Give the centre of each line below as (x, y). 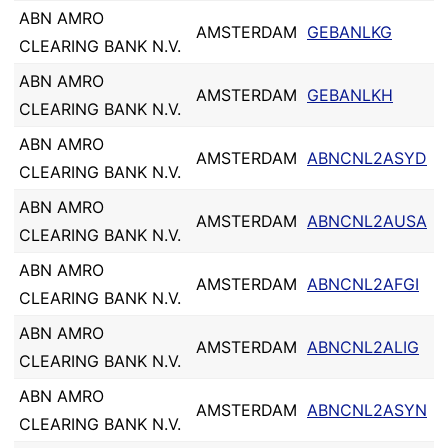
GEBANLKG (349, 32)
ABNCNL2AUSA (367, 221)
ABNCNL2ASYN (367, 410)
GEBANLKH (350, 95)
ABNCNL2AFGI (363, 284)
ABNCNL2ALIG (363, 347)
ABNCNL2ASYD (367, 158)
